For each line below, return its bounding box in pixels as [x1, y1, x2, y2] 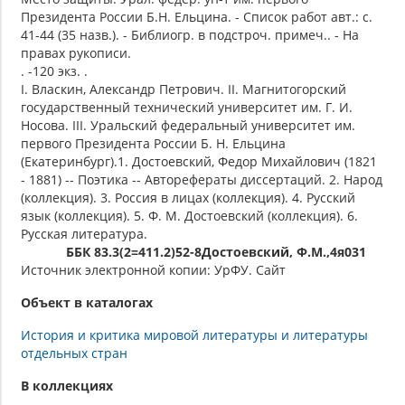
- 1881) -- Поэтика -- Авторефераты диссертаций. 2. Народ [21, 170, 382, 188]
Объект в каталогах [21, 293, 153, 311]
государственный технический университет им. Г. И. [21, 98, 353, 116]
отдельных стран [21, 344, 127, 362]
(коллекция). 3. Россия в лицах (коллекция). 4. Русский [21, 188, 355, 206]
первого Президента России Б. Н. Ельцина [21, 134, 286, 152]
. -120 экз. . [21, 61, 88, 80]
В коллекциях [21, 376, 113, 394]
